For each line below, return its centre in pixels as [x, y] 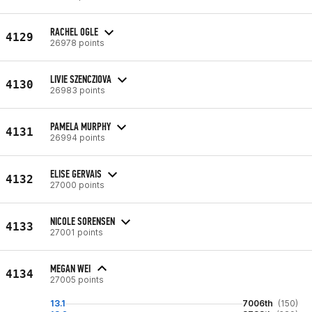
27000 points [77, 185]
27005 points [77, 280]
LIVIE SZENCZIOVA [81, 79]
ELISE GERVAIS [76, 173]
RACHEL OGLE [74, 31]
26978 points [77, 42]
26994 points [78, 137]
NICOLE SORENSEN [83, 221]
